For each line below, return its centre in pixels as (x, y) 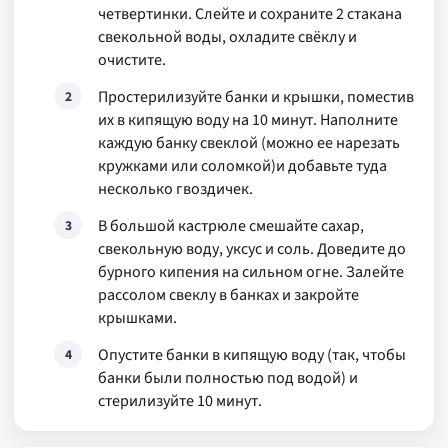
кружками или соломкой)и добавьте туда (242, 166)
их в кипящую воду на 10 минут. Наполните (248, 120)
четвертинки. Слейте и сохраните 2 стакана (250, 14)
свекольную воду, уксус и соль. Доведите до (252, 249)
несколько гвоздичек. (175, 189)
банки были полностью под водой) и (228, 378)
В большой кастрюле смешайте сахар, (231, 226)
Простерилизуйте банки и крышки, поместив (256, 97)
